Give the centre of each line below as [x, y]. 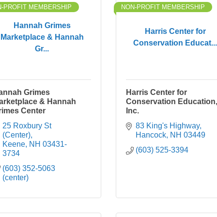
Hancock [151, 135]
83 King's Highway [168, 126]
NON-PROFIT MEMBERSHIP [163, 7]
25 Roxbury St [27, 126]
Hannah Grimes [42, 25]
